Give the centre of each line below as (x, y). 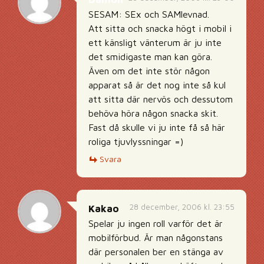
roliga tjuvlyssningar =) (136, 141)
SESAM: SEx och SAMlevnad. (149, 14)
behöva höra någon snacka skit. (153, 113)
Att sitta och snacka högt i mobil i (160, 28)
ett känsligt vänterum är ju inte (155, 42)
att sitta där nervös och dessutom (161, 99)
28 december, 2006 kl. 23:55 (182, 207)
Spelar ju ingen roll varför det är (156, 223)
